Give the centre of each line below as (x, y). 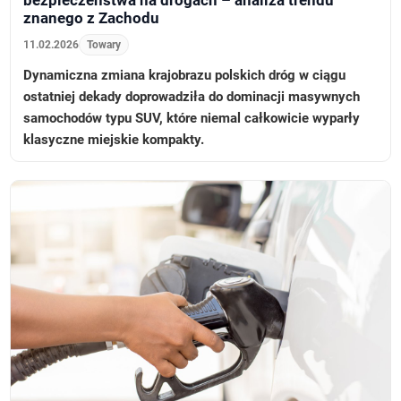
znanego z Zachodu (92, 18)
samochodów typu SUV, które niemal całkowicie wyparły (192, 119)
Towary (104, 45)
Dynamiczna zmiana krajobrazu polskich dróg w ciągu (185, 76)
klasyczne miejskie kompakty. (114, 140)
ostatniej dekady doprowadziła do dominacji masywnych (192, 97)
